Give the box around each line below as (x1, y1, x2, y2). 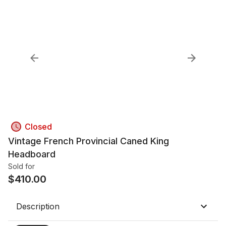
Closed (25, 122, 52, 132)
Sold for (8, 162, 35, 171)
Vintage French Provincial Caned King (8, 136, 169, 146)
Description (16, 201, 60, 211)
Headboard (8, 149, 55, 159)
